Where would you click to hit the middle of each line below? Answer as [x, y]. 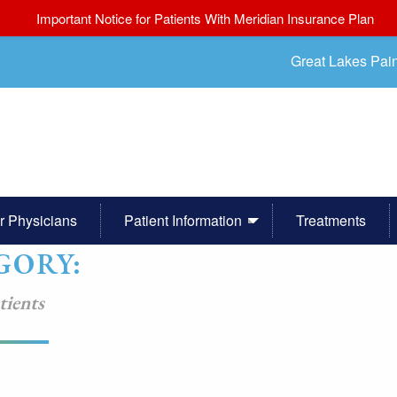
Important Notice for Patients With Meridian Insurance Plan [205, 18]
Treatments [331, 220]
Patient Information [183, 220]
